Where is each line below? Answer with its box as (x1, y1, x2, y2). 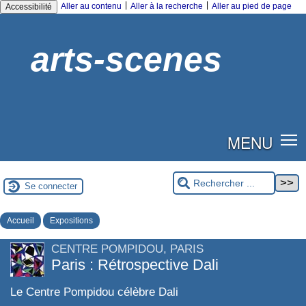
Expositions (50, 215, 93, 225)
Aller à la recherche (130, 1, 203, 11)
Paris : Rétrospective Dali (51, 255, 219, 273)
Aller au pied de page (212, 1, 292, 11)
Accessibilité (5, 2, 52, 12)
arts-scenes (31, 40, 222, 79)
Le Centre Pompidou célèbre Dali (10, 285, 178, 298)
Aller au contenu (61, 1, 122, 11)
